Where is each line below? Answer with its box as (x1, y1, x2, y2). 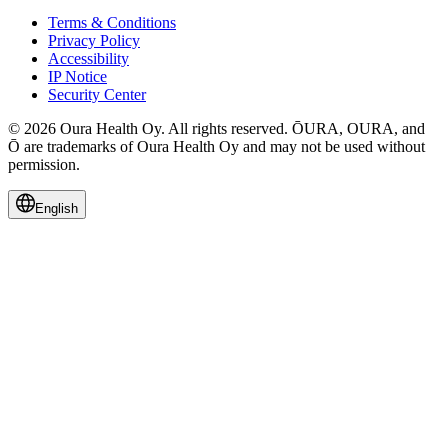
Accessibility (48, 50, 129, 68)
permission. (8, 156, 80, 174)
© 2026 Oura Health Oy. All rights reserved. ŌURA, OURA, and (8, 120, 425, 138)
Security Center (48, 86, 146, 104)
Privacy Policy (48, 32, 140, 50)
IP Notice (48, 68, 107, 86)
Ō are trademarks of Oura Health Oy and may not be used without (8, 138, 425, 156)
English (35, 201, 78, 217)
